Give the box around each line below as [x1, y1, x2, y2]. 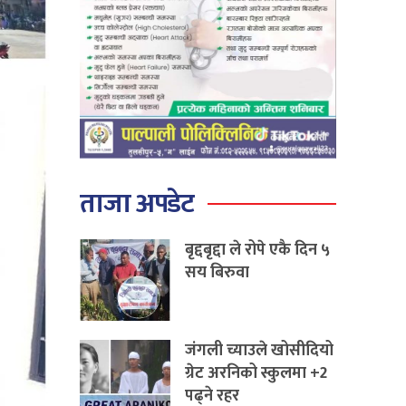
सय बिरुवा [185, 258, 250, 286]
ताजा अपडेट [80, 180, 194, 227]
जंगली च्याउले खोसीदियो [185, 336, 334, 364]
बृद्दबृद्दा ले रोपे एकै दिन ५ [185, 236, 331, 264]
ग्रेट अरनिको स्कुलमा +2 [185, 359, 328, 387]
